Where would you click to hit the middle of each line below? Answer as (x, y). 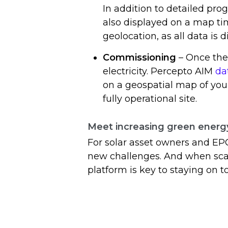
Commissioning (139, 58)
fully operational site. (151, 99)
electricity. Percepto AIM (159, 72)
